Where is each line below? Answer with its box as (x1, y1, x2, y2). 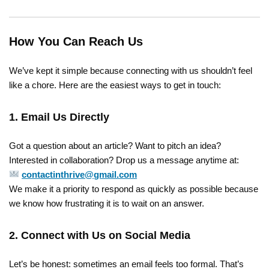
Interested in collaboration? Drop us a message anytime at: (9, 154, 239, 165)
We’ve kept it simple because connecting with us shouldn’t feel (9, 65, 252, 76)
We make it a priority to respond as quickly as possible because (9, 183, 258, 194)
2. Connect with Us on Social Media (9, 229, 190, 241)
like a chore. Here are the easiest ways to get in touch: (9, 79, 221, 90)
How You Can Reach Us (9, 34, 143, 48)
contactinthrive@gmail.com (22, 169, 138, 180)
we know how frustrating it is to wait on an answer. (9, 198, 204, 208)
